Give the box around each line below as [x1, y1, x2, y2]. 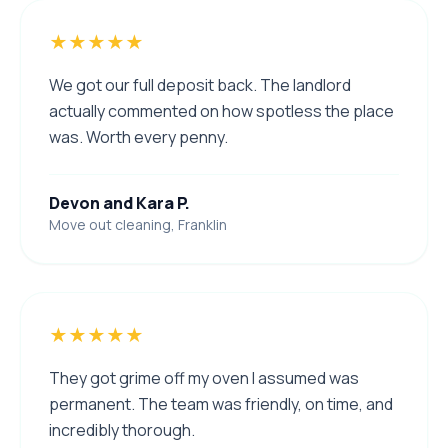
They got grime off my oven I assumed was [49, 367, 359, 390]
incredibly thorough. [49, 419, 195, 442]
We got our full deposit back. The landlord [49, 74, 351, 97]
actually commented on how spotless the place [49, 100, 394, 123]
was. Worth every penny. [49, 126, 228, 149]
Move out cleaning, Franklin [49, 215, 227, 235]
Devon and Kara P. [49, 192, 190, 215]
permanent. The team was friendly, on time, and [49, 393, 393, 416]
